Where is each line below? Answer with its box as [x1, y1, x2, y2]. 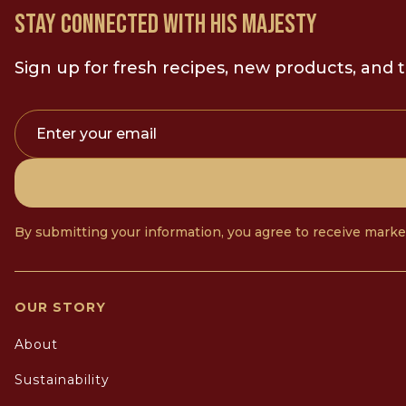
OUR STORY [14, 299, 106, 315]
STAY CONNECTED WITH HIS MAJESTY [14, 8, 317, 41]
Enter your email [36, 125, 157, 142]
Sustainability [14, 372, 110, 388]
